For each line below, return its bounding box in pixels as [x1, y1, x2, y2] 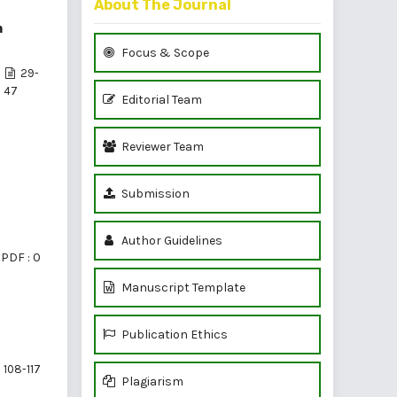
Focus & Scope [119, 44, 209, 60]
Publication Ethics [119, 326, 228, 342]
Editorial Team [119, 91, 202, 107]
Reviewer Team [119, 138, 204, 154]
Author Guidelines [119, 232, 222, 248]
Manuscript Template [119, 279, 245, 295]
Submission [119, 185, 190, 201]
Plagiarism [119, 373, 183, 389]
